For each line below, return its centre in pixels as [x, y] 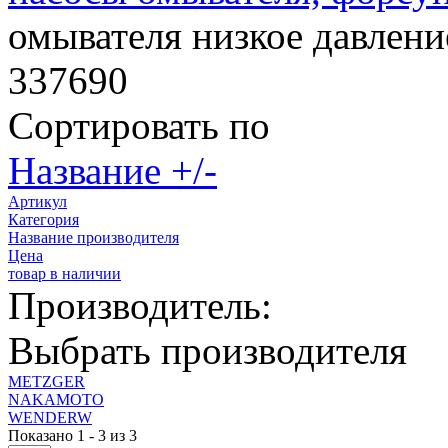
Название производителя [93, 238]
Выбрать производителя [207, 351]
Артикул [37, 202]
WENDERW [50, 418]
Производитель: [140, 306]
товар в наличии [64, 274]
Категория [43, 220]
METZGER [46, 382]
